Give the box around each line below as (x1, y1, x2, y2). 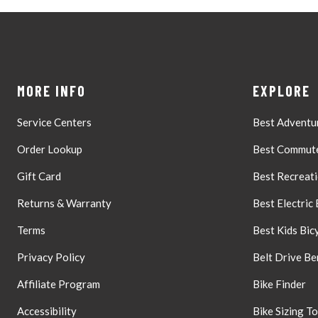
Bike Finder (252, 277, 306, 290)
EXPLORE (252, 82, 310, 99)
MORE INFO (17, 82, 86, 99)
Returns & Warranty (17, 196, 111, 209)
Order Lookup (17, 142, 82, 155)
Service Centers (17, 115, 92, 128)
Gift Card (17, 169, 61, 182)
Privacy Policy (17, 250, 85, 263)
